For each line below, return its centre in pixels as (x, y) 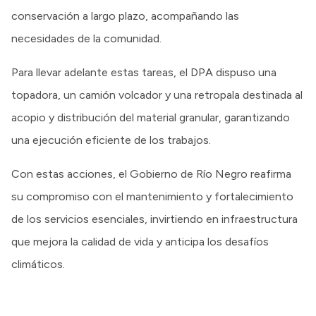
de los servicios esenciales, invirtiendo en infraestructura (154, 219)
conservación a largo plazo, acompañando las (125, 16)
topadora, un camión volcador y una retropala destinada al (157, 95)
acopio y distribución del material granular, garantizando (151, 117)
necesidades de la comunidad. (86, 38)
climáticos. (38, 264)
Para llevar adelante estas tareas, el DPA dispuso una (144, 72)
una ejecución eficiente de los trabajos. (111, 140)
